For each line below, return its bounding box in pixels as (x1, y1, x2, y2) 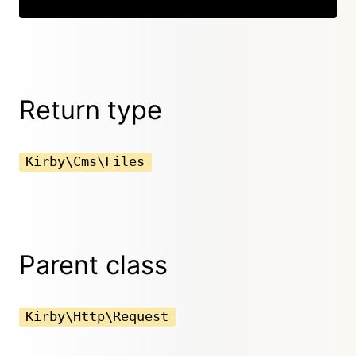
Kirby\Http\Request (25, 308, 169, 324)
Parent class (19, 249, 168, 281)
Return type (19, 95, 162, 126)
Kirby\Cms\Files (25, 154, 145, 169)
